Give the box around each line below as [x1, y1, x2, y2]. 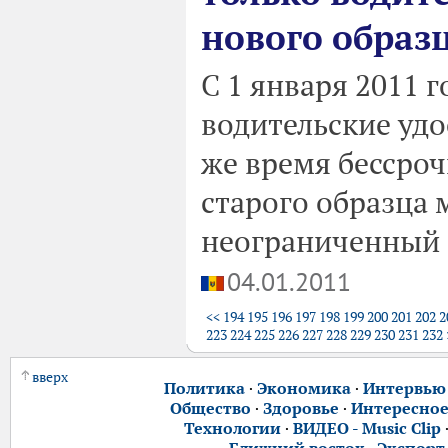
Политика [163, 378, 245, 398]
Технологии [183, 418, 281, 438]
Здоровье [263, 398, 339, 418]
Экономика [256, 378, 351, 398]
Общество [170, 398, 251, 418]
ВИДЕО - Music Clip [292, 418, 441, 438]
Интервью [362, 378, 446, 398]
